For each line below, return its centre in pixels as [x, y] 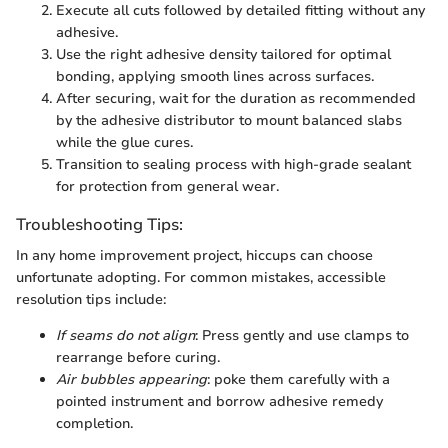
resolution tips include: [91, 299]
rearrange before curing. [138, 357]
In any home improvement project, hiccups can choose [194, 255]
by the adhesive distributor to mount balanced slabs [229, 120]
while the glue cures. [124, 142]
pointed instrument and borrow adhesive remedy [219, 401]
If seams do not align [125, 335]
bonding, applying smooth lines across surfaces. [215, 76]
